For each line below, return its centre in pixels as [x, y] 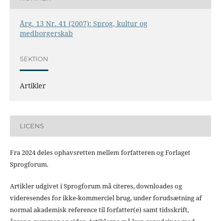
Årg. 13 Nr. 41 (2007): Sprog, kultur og [83, 23]
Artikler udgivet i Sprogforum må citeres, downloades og [96, 186]
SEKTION [34, 59]
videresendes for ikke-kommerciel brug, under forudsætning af [106, 198]
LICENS [32, 126]
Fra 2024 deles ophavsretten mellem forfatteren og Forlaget [100, 152]
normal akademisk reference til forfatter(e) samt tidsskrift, [99, 209]
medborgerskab [46, 33]
